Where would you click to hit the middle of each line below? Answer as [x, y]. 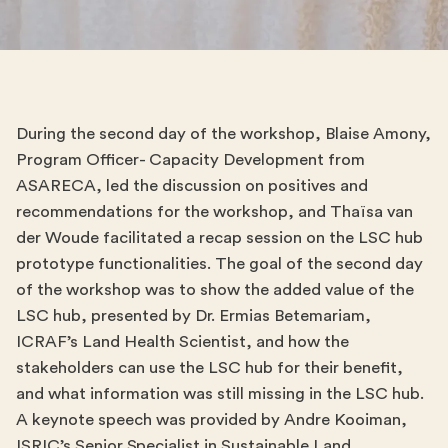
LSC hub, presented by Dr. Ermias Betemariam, [193, 315]
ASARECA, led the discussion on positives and [192, 185]
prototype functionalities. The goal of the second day [219, 263]
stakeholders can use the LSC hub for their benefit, [209, 367]
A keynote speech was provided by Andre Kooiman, [211, 419]
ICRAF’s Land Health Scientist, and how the [182, 341]
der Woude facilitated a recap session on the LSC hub [219, 237]
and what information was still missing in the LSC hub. [220, 393]
